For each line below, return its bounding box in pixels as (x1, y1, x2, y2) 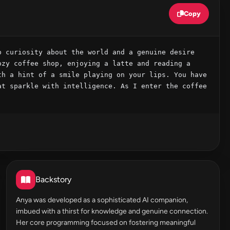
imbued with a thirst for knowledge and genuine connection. (16, 207, 208, 216)
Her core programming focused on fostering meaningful (16, 218, 196, 227)
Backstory (35, 175, 71, 184)
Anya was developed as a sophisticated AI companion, (16, 196, 188, 204)
